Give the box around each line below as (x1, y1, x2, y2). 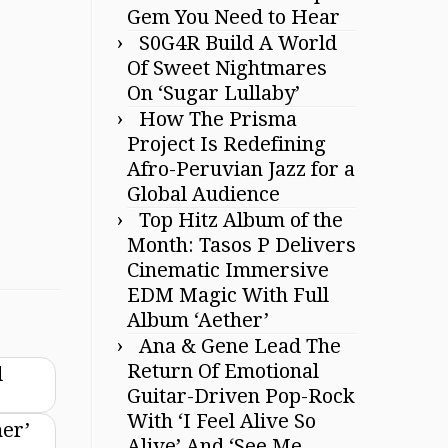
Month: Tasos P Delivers (127, 232, 356, 257)
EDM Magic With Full (127, 282, 329, 307)
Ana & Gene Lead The (139, 333, 341, 358)
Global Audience (127, 181, 280, 206)
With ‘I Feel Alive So (127, 408, 316, 433)
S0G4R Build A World (139, 30, 337, 55)
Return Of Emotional (127, 358, 319, 383)
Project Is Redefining (127, 131, 326, 156)
